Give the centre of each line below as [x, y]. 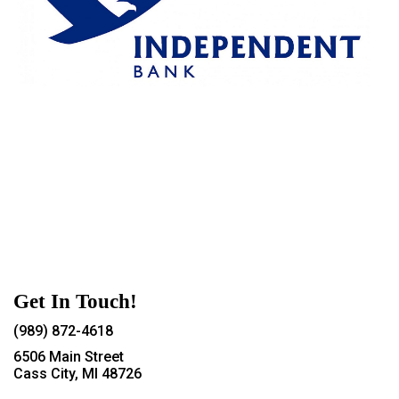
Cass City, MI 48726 [77, 373]
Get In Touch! [75, 301]
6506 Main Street [69, 356]
